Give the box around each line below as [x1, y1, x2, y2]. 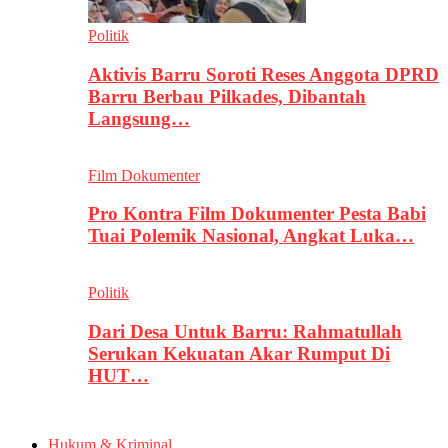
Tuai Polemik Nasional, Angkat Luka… [88, 225, 414, 247]
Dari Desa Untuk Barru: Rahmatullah [88, 320, 402, 342]
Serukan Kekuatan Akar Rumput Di [88, 342, 390, 364]
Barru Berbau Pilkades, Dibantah [88, 85, 366, 107]
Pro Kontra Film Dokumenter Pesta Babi [88, 203, 426, 225]
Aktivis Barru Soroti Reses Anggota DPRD [88, 63, 439, 85]
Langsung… [88, 107, 190, 129]
